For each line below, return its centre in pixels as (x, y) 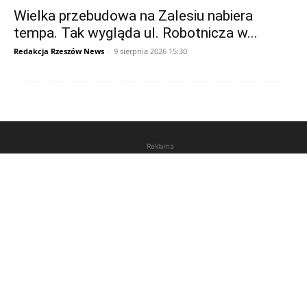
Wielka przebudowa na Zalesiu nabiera (133, 16)
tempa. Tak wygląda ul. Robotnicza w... (136, 33)
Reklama (160, 146)
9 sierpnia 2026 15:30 (150, 51)
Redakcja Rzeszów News (59, 51)
